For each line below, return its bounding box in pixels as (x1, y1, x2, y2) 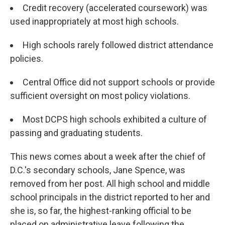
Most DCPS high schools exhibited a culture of (23, 114, 207, 125)
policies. (10, 53, 43, 64)
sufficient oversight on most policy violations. (10, 90, 190, 101)
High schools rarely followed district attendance (23, 40, 213, 50)
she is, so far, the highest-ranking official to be (10, 205, 191, 216)
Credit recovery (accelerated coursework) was (23, 3, 207, 13)
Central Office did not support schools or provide (23, 77, 215, 87)
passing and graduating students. (10, 128, 143, 138)
